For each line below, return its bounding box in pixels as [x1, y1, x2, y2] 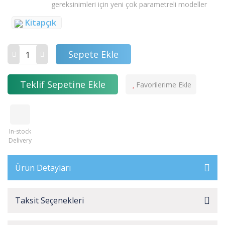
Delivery [9, 136, 32, 145]
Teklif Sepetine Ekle [20, 78, 105, 90]
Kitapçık [25, 17, 56, 28]
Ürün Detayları [15, 162, 71, 173]
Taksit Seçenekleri [15, 195, 84, 206]
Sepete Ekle [68, 48, 119, 60]
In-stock [9, 127, 31, 136]
